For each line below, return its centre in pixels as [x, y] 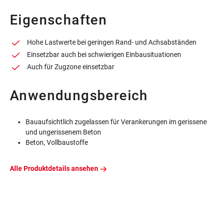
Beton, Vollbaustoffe [57, 143]
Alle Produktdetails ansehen [54, 169]
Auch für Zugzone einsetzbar [71, 67]
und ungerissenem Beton [63, 132]
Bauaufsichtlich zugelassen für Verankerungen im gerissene [116, 122]
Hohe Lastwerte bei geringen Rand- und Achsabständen [112, 42]
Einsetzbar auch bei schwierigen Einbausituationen [104, 55]
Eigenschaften [59, 20]
